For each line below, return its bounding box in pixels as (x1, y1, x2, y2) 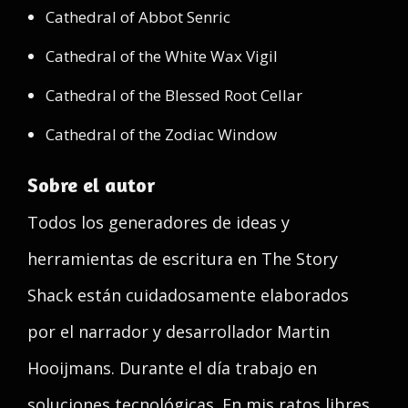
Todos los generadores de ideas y (27, 211, 290, 233)
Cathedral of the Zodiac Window (46, 124, 277, 145)
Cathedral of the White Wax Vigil (46, 46, 278, 66)
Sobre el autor (27, 173, 155, 197)
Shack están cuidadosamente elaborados (27, 284, 349, 306)
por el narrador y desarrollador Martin (27, 321, 330, 342)
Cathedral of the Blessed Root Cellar (46, 85, 302, 106)
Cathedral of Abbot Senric (46, 6, 230, 27)
